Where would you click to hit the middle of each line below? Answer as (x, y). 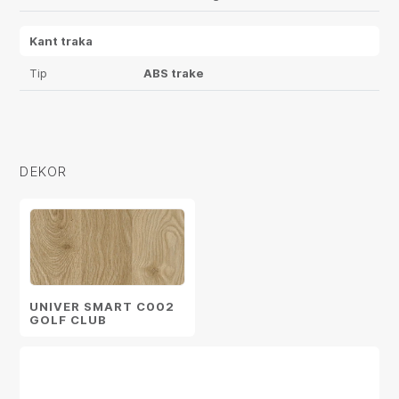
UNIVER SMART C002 (102, 307)
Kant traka (61, 41)
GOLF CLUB (68, 320)
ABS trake (174, 73)
